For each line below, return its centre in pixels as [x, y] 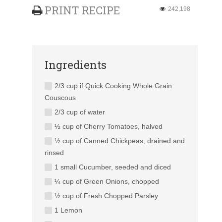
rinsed [55, 152]
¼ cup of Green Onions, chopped [107, 181]
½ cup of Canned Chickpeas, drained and [120, 140]
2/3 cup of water [80, 112]
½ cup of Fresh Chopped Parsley [107, 195]
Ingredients [76, 64]
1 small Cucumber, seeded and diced [113, 167]
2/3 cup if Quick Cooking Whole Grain [113, 85]
